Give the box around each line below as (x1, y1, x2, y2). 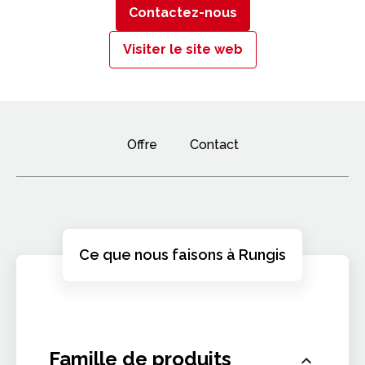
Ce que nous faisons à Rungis (79, 246, 286, 263)
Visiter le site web (122, 42, 243, 57)
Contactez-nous (128, 5, 237, 20)
